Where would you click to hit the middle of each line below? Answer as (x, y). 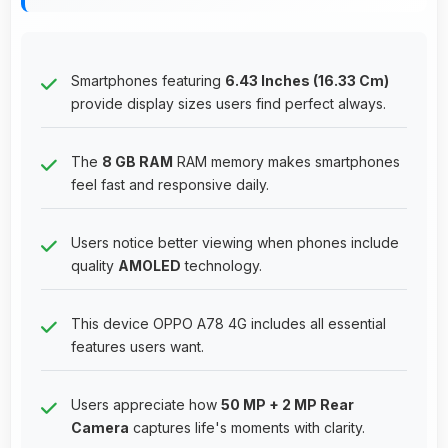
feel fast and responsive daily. (170, 184)
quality (94, 265)
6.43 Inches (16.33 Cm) (307, 80)
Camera (100, 427)
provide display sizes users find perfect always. (228, 103)
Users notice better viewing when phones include (235, 242)
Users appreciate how (146, 404)
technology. (221, 265)
